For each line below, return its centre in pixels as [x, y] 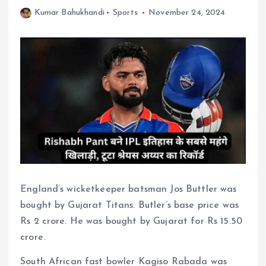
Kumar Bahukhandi [69, 12]
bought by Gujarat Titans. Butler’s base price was [129, 206]
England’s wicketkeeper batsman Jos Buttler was [129, 190]
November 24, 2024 [187, 12]
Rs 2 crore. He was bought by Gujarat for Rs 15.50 [131, 222]
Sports [125, 12]
